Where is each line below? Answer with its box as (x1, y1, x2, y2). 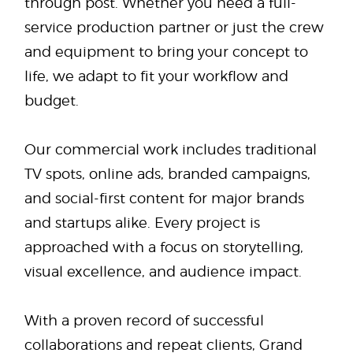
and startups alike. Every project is (24, 214, 260, 231)
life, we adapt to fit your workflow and (24, 67, 288, 84)
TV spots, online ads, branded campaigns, (24, 165, 310, 182)
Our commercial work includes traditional (24, 140, 317, 158)
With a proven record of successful (24, 311, 264, 329)
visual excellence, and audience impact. (24, 262, 302, 280)
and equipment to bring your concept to (24, 43, 308, 60)
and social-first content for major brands (24, 189, 304, 206)
